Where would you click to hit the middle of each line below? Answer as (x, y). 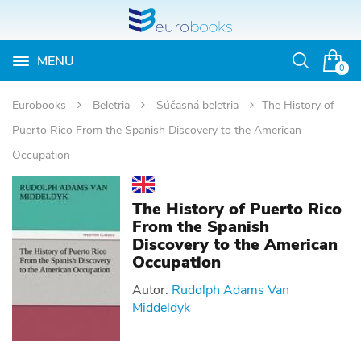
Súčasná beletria (199, 105)
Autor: (151, 290)
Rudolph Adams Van (231, 290)
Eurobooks (41, 105)
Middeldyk (162, 308)
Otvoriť (320, 68)
